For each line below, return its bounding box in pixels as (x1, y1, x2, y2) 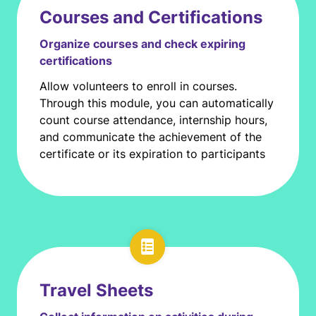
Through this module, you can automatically (39, 96, 274, 110)
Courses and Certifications (39, 7, 262, 28)
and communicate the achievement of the (39, 130, 262, 144)
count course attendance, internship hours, (39, 113, 267, 127)
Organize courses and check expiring (39, 37, 245, 51)
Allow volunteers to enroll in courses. (39, 79, 237, 93)
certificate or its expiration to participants (39, 147, 265, 161)
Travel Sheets (39, 280, 153, 300)
